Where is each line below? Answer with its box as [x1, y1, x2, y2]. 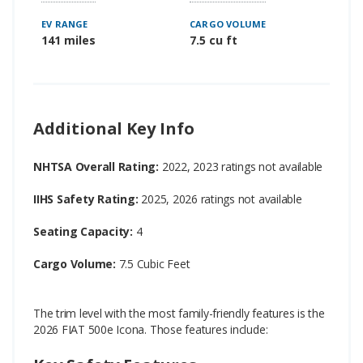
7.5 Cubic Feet [118, 256, 190, 272]
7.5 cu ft [190, 32, 237, 49]
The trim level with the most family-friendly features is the [33, 305, 325, 322]
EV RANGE [41, 18, 88, 31]
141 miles [41, 32, 96, 49]
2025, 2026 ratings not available [138, 191, 302, 207]
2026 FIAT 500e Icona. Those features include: [33, 322, 268, 338]
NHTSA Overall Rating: [33, 159, 162, 175]
